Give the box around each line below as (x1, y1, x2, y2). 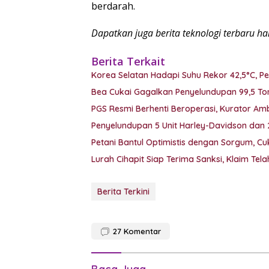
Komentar (124, 226, 161, 237)
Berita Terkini (97, 186, 150, 198)
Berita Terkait (91, 54, 165, 69)
